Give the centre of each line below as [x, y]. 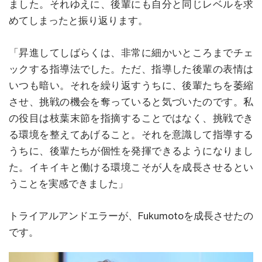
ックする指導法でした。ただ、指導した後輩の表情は [131, 69]
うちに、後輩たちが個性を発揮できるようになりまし [131, 151]
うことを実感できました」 [68, 183]
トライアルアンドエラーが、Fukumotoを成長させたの [131, 216]
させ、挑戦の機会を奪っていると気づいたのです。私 [131, 101]
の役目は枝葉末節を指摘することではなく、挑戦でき [131, 118]
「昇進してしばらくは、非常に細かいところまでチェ [131, 52]
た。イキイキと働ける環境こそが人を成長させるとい [131, 167]
